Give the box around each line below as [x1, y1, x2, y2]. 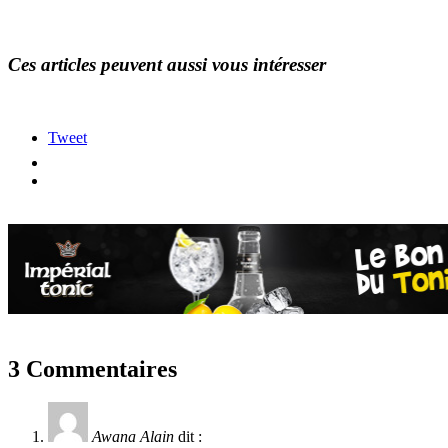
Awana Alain [92, 428, 174, 446]
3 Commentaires [8, 355, 177, 382]
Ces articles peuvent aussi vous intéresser [8, 53, 326, 75]
